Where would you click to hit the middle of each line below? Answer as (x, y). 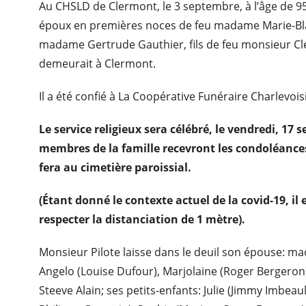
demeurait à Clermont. (98, 64)
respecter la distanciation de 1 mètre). (142, 219)
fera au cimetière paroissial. (115, 167)
